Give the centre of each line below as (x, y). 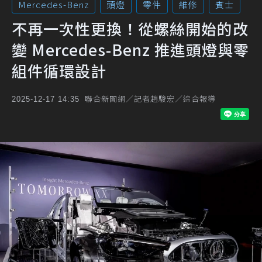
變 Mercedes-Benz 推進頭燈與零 (130, 49)
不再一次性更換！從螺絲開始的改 (130, 28)
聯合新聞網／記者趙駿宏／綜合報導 (150, 99)
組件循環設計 (59, 70)
